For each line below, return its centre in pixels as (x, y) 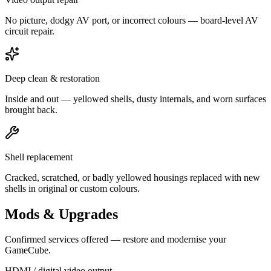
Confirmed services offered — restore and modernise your (116, 240)
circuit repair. (30, 31)
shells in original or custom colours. (72, 188)
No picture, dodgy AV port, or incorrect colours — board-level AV (132, 20)
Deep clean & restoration (52, 78)
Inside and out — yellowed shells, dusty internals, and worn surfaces (135, 99)
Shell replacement (39, 157)
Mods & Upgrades (61, 214)
